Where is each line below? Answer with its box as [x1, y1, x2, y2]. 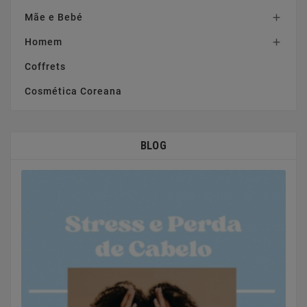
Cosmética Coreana [25, 85, 122, 97]
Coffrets [25, 60, 66, 72]
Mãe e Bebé [25, 11, 83, 23]
